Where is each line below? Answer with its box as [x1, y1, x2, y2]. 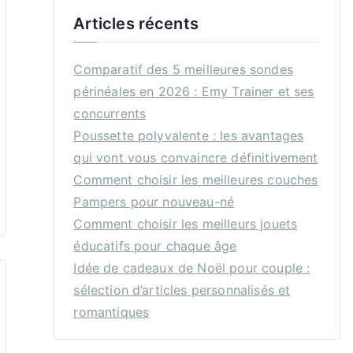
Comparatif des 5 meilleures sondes [73, 61, 293, 77]
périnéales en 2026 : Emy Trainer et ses [73, 84, 314, 99]
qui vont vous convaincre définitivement [73, 150, 318, 165]
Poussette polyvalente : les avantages [73, 128, 304, 143]
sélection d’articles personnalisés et [73, 282, 291, 298]
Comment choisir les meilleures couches [73, 172, 318, 188]
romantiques [73, 304, 150, 320]
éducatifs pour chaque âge [73, 238, 237, 254]
